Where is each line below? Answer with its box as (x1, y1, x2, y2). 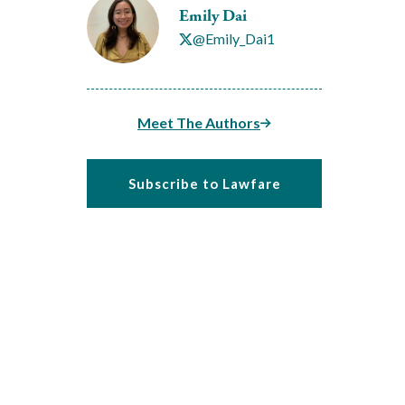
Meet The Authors (137, 114, 260, 131)
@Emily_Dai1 (193, 30, 275, 48)
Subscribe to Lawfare (127, 175, 281, 192)
